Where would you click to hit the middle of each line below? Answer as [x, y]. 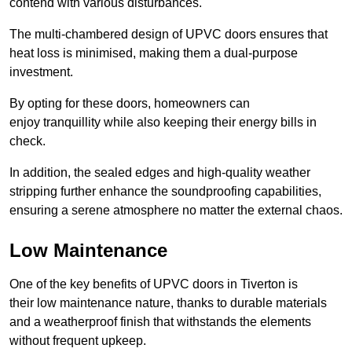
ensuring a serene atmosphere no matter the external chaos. [176, 211]
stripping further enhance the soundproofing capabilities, [165, 192]
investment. [41, 72]
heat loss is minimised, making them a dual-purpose [154, 53]
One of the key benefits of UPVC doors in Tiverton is [154, 284]
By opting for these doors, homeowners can [130, 104]
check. [27, 141]
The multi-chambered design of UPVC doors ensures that [169, 35]
